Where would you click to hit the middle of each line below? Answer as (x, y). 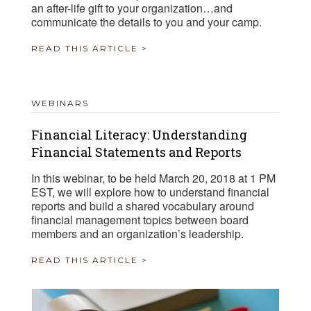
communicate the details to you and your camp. (146, 22)
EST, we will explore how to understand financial (150, 192)
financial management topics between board (140, 220)
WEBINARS (60, 103)
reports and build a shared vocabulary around (143, 206)
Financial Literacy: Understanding (139, 135)
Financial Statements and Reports (136, 152)
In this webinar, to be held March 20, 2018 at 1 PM (153, 178)
